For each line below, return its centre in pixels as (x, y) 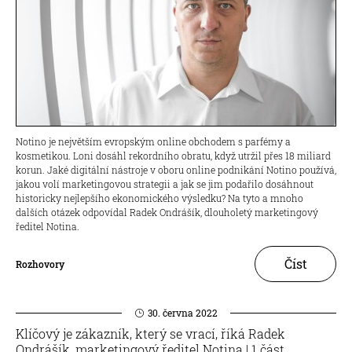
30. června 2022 (182, 313)
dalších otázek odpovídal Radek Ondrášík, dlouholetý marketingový (167, 212)
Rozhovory (40, 264)
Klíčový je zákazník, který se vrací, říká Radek (150, 334)
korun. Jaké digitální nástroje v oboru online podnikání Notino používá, (176, 170)
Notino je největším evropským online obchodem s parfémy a (153, 141)
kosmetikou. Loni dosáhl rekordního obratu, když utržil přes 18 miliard (173, 156)
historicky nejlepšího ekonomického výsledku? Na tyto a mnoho (159, 198)
